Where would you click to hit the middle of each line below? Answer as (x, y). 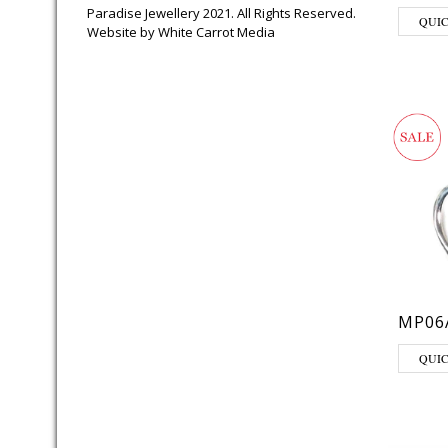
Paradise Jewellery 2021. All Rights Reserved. (221, 13)
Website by (122, 32)
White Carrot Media (216, 32)
